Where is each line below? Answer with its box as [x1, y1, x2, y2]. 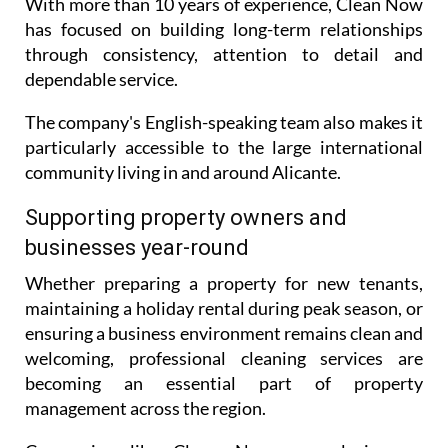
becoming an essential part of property [25, 372, 423, 395]
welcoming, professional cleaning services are [25, 347, 423, 370]
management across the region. [25, 397, 266, 420]
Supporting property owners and [25, 205, 347, 231]
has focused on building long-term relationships [25, 18, 423, 41]
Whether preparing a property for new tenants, [25, 272, 423, 295]
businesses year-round [25, 235, 249, 261]
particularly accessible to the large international [25, 136, 423, 159]
